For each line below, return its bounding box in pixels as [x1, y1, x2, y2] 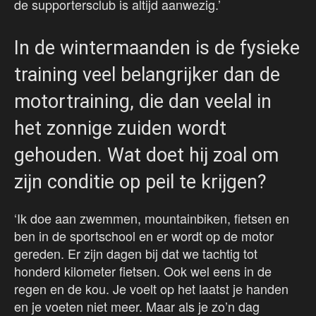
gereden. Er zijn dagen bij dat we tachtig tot [14, 244, 257, 263]
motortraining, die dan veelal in [14, 90, 272, 114]
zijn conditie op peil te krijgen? [14, 171, 267, 194]
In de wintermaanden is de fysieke [14, 37, 300, 60]
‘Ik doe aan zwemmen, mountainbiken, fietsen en [14, 209, 289, 228]
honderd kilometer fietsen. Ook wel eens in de [14, 262, 272, 281]
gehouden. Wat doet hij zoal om [14, 144, 279, 167]
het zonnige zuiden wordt [14, 117, 226, 140]
